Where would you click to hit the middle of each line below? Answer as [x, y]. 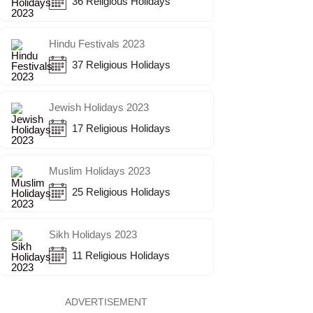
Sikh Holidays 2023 [93, 234]
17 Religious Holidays [118, 128]
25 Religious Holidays [118, 192]
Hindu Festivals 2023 [96, 44]
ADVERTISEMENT [107, 302]
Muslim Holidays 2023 [99, 171]
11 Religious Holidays [118, 255]
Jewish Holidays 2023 [99, 107]
